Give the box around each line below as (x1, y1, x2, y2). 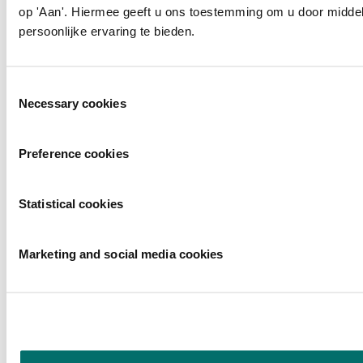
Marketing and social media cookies (19, 247, 224, 262)
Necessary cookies (19, 96, 126, 111)
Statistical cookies (19, 197, 123, 211)
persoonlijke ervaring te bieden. (19, 24, 195, 39)
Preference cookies (19, 147, 129, 161)
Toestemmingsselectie (6, 80, 126, 95)
